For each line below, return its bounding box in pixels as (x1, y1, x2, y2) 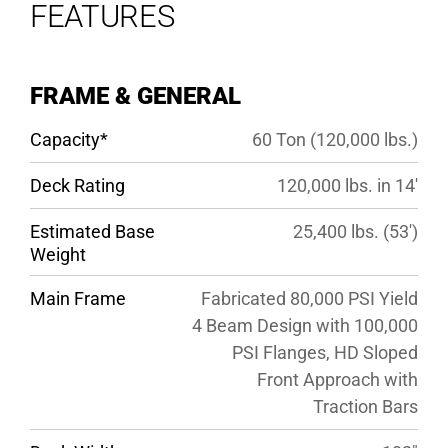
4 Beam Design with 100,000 (191, 314, 418, 336)
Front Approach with (256, 368, 418, 390)
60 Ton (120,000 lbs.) (251, 128, 418, 150)
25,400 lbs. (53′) (292, 220, 418, 242)
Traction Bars (312, 395, 418, 417)
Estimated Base (29, 220, 155, 242)
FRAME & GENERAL (29, 80, 241, 110)
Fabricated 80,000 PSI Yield (200, 287, 418, 309)
